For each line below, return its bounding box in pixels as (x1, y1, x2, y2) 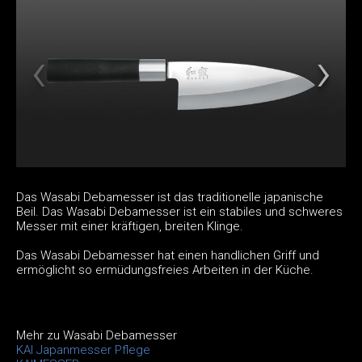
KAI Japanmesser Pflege (16, 342, 150, 357)
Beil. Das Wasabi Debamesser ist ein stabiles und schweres (16, 204, 343, 219)
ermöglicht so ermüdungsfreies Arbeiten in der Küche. (16, 262, 314, 277)
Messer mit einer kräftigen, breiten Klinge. (16, 218, 243, 234)
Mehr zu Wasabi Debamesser (16, 327, 177, 343)
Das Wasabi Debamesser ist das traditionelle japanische (16, 189, 323, 204)
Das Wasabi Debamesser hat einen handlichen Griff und (16, 247, 319, 263)
